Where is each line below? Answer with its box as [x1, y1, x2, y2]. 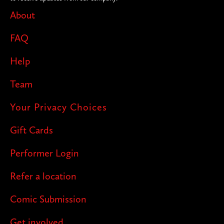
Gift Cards [10, 123, 53, 136]
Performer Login [10, 146, 79, 159]
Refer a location [10, 169, 76, 182]
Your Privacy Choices [10, 100, 107, 113]
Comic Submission [10, 192, 86, 205]
